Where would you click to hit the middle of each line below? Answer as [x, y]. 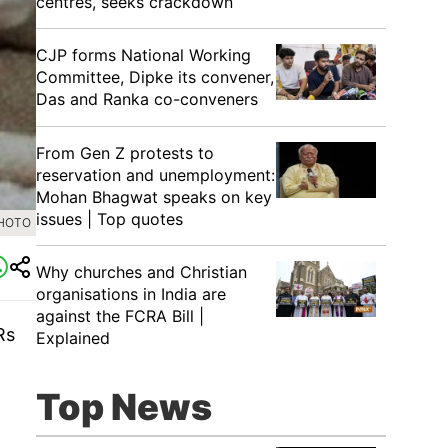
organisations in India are [131, 294]
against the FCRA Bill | [120, 316]
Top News [124, 407]
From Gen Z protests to [125, 153]
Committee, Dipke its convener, [155, 77]
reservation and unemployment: [155, 175]
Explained [73, 338]
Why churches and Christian [141, 272]
